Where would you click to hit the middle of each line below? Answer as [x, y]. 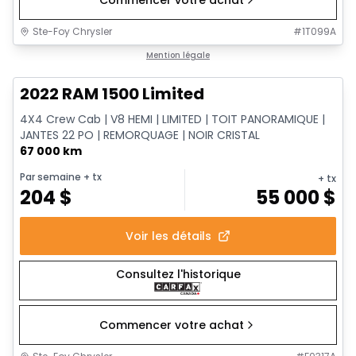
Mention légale [178, 56]
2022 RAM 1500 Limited [112, 94]
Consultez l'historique [178, 275]
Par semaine [50, 177]
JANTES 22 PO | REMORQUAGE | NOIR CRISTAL [140, 135]
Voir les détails [168, 236]
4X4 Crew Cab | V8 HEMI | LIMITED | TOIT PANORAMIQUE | [172, 120]
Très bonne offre [72, 56]
